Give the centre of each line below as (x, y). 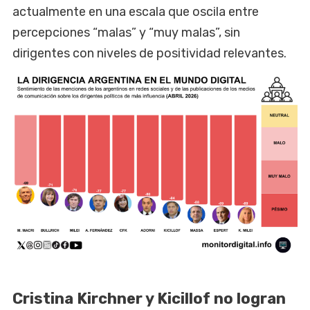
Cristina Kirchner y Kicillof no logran (149, 299)
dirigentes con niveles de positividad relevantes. (149, 53)
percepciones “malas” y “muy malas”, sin (126, 32)
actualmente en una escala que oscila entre (136, 11)
